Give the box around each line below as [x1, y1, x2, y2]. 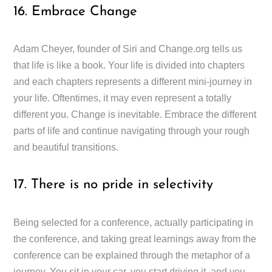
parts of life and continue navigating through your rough [13, 126, 250, 137]
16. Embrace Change [13, 4, 138, 19]
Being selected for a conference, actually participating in [13, 217, 254, 228]
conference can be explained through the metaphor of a [13, 250, 251, 260]
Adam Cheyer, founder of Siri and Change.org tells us [13, 44, 243, 55]
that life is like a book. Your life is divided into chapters [13, 60, 245, 71]
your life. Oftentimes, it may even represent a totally [13, 93, 232, 104]
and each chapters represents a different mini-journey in [13, 76, 253, 87]
